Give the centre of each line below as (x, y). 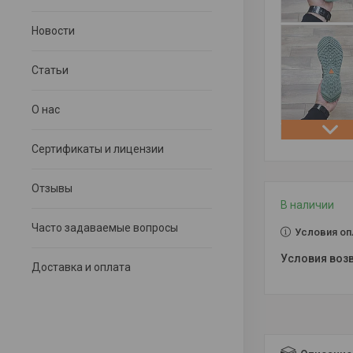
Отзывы (52, 188)
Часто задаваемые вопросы (105, 228)
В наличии (307, 205)
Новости (53, 31)
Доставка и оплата (81, 267)
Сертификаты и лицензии (98, 149)
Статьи (50, 70)
